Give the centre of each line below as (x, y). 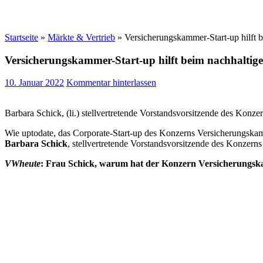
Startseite (21, 37)
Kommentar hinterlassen (111, 83)
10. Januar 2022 (34, 83)
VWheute (23, 164)
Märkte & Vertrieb (81, 37)
